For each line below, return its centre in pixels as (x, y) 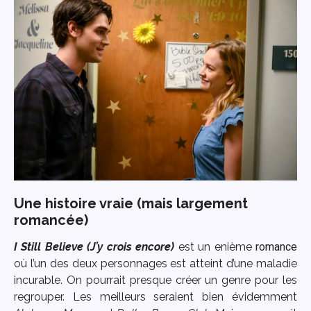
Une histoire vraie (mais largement (131, 203)
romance (277, 247)
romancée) (51, 220)
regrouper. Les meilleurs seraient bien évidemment (155, 297)
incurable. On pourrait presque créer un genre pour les (155, 280)
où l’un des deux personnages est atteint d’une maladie (155, 263)
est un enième (215, 247)
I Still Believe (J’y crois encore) (94, 247)
